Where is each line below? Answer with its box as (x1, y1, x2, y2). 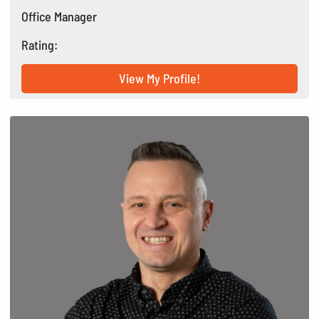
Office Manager (21, 8, 98, 24)
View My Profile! (119, 70, 200, 86)
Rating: (21, 36, 58, 53)
